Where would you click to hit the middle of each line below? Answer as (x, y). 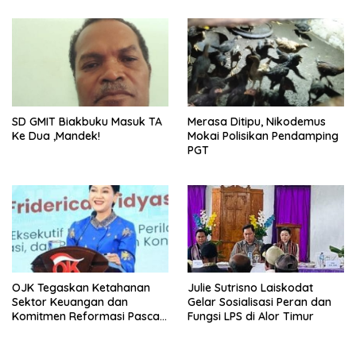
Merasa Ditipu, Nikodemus (257, 121)
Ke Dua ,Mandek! (56, 135)
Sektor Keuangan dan (70, 302)
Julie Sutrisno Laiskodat (250, 288)
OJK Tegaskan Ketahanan (81, 288)
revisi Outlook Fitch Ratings (83, 331)
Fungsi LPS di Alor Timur (251, 317)
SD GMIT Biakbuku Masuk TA (87, 121)
